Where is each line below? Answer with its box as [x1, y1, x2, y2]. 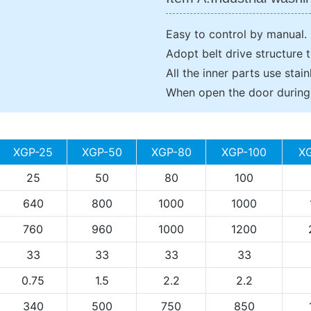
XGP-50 [81, 144, 122, 159]
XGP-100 [221, 144, 267, 159]
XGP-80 [151, 144, 192, 159]
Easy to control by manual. [166, 26, 307, 41]
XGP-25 [13, 144, 53, 159]
